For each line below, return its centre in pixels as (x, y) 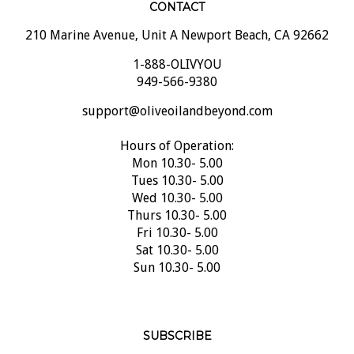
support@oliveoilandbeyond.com (177, 96)
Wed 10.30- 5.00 (177, 183)
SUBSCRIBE (177, 321)
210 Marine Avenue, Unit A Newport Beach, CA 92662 (177, 20)
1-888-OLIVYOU (177, 49)
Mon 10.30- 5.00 (177, 148)
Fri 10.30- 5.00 (177, 218)
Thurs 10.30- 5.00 (177, 200)
